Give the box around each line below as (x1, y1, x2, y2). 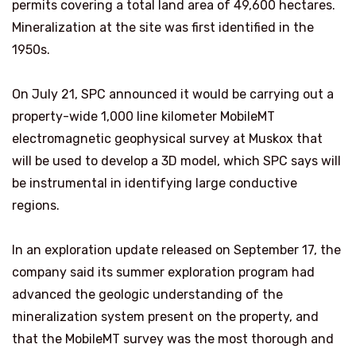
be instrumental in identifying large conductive (12, 176, 297, 192)
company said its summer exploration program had (12, 265, 315, 281)
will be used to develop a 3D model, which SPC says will (12, 153, 341, 169)
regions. (12, 198, 60, 214)
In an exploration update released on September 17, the (12, 242, 341, 258)
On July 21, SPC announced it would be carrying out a (12, 87, 334, 103)
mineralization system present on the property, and (12, 309, 319, 325)
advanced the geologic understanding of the (12, 287, 283, 303)
